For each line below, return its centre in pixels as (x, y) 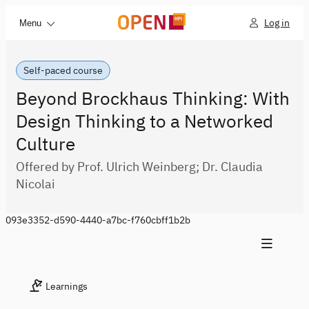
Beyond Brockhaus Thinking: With (153, 98)
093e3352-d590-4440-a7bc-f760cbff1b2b (98, 220)
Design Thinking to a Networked (144, 121)
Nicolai (36, 184)
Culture (46, 143)
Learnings (67, 286)
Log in (277, 23)
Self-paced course (63, 70)
